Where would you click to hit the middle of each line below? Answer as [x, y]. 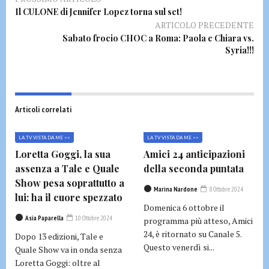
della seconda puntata [194, 169]
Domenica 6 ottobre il [184, 208]
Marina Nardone [176, 189]
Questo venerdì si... [179, 247]
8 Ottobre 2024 [225, 189]
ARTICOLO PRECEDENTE [204, 25]
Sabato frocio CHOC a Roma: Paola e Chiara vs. [158, 38]
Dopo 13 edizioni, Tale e [59, 237]
